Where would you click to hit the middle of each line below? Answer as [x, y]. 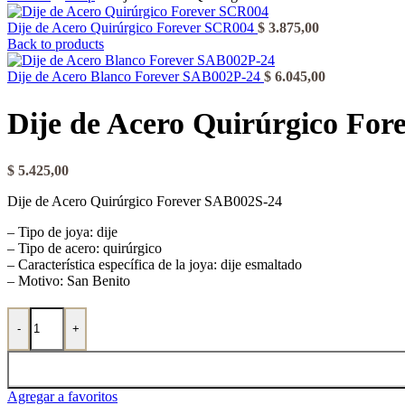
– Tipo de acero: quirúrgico [85, 248]
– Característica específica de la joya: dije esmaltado [155, 264]
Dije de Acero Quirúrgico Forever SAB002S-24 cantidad [170, 314]
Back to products [56, 44]
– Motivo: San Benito [69, 280]
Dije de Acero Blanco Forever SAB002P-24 [136, 76]
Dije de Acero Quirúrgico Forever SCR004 [132, 28]
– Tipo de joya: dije [62, 231]
